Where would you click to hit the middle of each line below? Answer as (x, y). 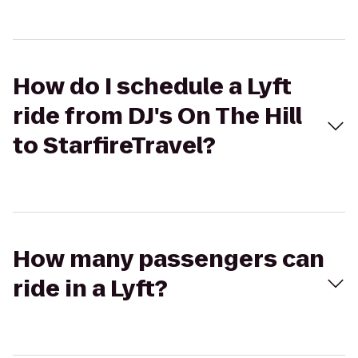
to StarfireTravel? (114, 146)
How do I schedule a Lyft (152, 87)
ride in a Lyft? (90, 289)
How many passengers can (169, 259)
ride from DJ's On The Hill (157, 116)
